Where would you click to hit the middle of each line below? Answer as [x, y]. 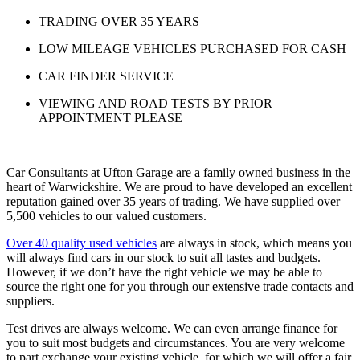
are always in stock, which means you [254, 243]
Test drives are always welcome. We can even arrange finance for [172, 328]
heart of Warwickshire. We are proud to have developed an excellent [179, 186]
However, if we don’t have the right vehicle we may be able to [164, 272]
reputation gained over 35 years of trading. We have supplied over [173, 201]
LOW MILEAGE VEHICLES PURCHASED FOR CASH [192, 48]
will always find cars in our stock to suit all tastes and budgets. [164, 257]
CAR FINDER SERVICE [106, 76]
